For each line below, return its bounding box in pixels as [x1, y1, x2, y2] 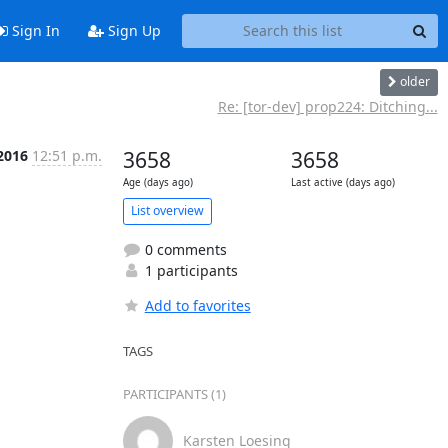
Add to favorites [144, 295, 251, 315]
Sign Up [103, 21, 161, 41]
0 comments [140, 239, 227, 259]
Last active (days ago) [290, 175, 395, 189]
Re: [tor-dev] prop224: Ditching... [217, 96, 438, 116]
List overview [130, 202, 204, 219]
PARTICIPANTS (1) [122, 384, 226, 403]
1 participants [140, 260, 238, 280]
